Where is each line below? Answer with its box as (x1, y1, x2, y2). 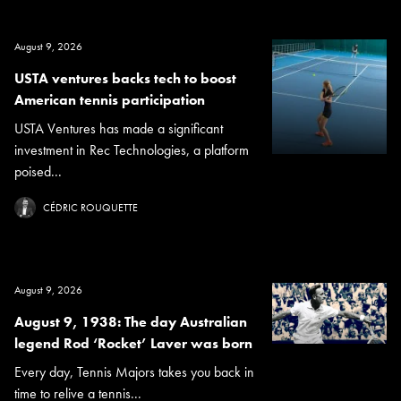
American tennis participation (14, 90, 205, 109)
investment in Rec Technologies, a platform (14, 140, 249, 159)
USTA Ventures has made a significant (14, 118, 223, 138)
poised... (14, 161, 62, 181)
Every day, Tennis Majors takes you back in (14, 362, 254, 381)
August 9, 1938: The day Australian (14, 311, 247, 331)
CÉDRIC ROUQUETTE (43, 200, 138, 215)
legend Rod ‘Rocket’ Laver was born (14, 333, 252, 353)
